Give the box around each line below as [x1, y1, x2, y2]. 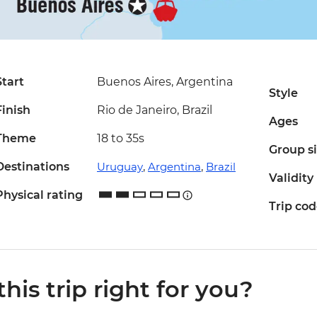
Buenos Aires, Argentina [96, 75, 233, 89]
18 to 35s [96, 132, 144, 146]
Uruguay [96, 160, 143, 174]
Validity [268, 171, 313, 185]
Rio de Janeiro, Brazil [96, 103, 212, 117]
